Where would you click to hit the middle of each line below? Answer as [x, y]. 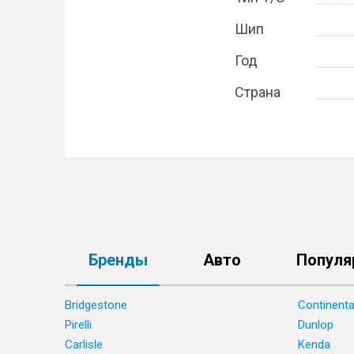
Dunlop [316, 325]
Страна [258, 92]
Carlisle [84, 345]
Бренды [118, 260]
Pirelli [78, 325]
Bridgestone [96, 305]
